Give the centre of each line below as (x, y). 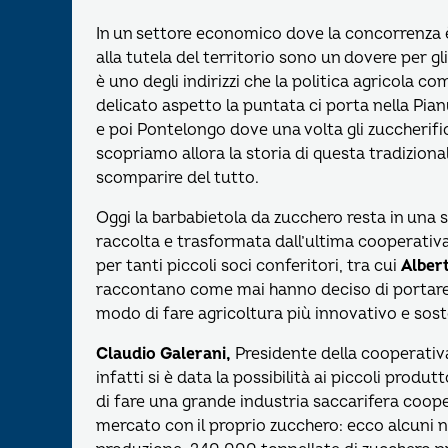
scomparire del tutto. (177, 178)
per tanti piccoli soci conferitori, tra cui (248, 266)
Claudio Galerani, (165, 354)
